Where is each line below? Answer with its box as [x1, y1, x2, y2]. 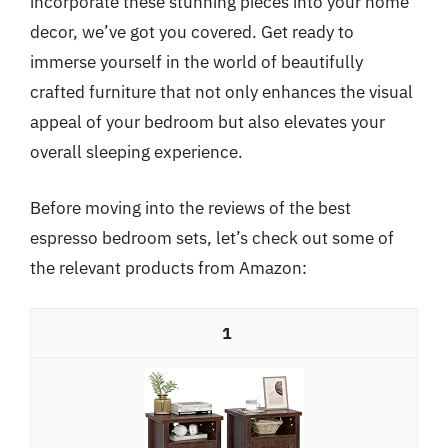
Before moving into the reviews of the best [30, 196, 351, 219]
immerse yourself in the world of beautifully [30, 51, 363, 73]
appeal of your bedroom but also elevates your [30, 111, 385, 133]
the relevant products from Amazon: [30, 256, 307, 279]
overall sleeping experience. [30, 141, 243, 163]
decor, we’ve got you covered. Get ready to [30, 21, 354, 43]
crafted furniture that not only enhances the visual [30, 81, 413, 103]
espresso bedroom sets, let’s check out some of [30, 226, 394, 249]
